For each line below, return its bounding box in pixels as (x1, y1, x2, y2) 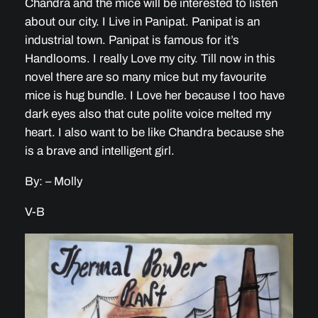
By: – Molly (24, 175, 82, 189)
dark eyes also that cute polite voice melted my (24, 107, 271, 121)
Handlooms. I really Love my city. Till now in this (24, 52, 275, 66)
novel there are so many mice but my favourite (24, 70, 266, 84)
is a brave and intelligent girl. (24, 144, 175, 158)
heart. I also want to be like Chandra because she (24, 126, 284, 140)
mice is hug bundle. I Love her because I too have (24, 89, 285, 103)
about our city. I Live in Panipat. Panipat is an (24, 15, 260, 29)
